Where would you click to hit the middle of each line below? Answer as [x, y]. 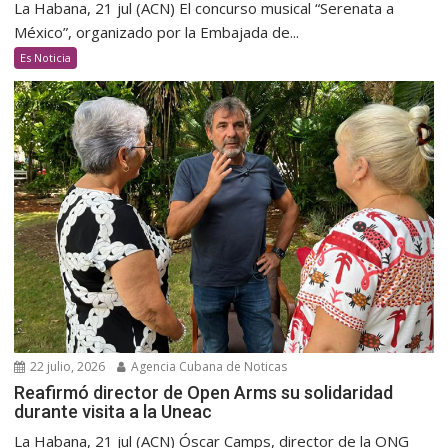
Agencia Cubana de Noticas [208, 366]
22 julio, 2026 [66, 366]
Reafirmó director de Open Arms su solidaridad [204, 392]
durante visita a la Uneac [113, 411]
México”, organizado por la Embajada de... [157, 32]
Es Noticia [46, 58]
